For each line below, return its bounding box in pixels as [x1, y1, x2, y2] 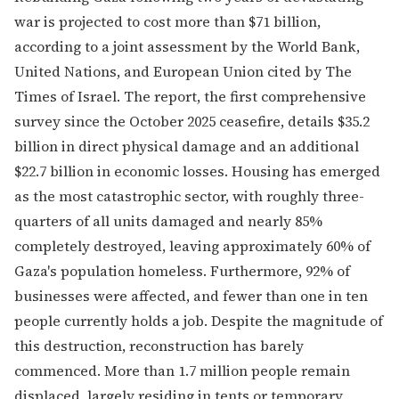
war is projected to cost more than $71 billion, [14, 11, 321, 31]
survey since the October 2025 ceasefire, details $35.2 [14, 110, 370, 131]
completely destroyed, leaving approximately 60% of [14, 235, 370, 256]
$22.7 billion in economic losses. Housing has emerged [14, 160, 380, 181]
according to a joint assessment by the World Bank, [14, 36, 360, 56]
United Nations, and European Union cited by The [14, 61, 352, 81]
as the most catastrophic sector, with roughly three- [14, 185, 364, 206]
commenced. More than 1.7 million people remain [14, 360, 350, 380]
